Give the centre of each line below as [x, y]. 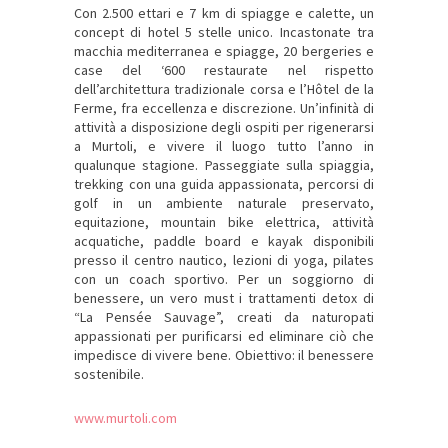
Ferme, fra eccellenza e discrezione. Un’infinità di [224, 108]
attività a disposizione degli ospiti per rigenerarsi [224, 127]
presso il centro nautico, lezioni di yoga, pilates [224, 260]
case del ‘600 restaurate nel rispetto [224, 70]
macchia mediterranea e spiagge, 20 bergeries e [224, 51]
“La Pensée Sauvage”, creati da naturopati [224, 317]
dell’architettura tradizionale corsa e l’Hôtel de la [224, 89]
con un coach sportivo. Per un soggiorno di [224, 279]
